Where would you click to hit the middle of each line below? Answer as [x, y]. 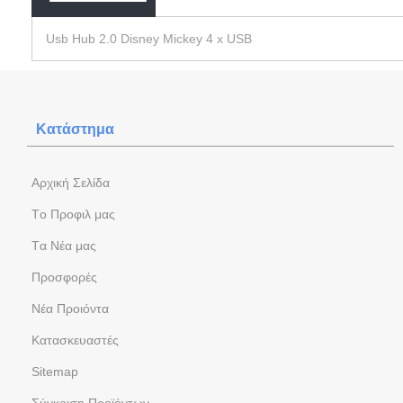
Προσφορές [64, 277]
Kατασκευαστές [75, 340]
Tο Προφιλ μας [73, 214]
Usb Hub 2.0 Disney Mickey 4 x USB [156, 38]
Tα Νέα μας [64, 245]
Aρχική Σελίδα [71, 182]
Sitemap [55, 371]
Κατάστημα [75, 129]
